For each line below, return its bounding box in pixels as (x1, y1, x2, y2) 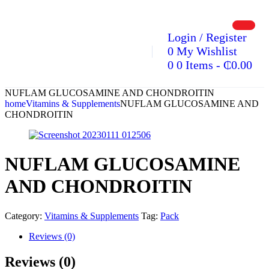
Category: (5, 210, 42, 221)
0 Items (177, 58, 213, 71)
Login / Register (168, 31, 247, 44)
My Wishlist (177, 44, 237, 58)
